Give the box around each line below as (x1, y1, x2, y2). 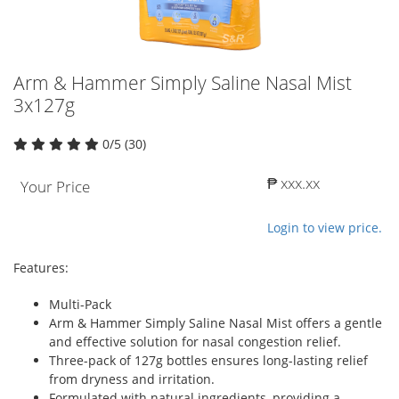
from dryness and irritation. (49, 370, 215, 387)
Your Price (20, 175, 90, 197)
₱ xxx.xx (267, 172, 320, 193)
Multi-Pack (49, 295, 111, 313)
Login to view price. (267, 218, 382, 236)
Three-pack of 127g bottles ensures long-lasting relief (49, 351, 368, 369)
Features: (13, 258, 69, 276)
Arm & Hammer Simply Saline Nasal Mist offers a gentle (49, 313, 382, 331)
